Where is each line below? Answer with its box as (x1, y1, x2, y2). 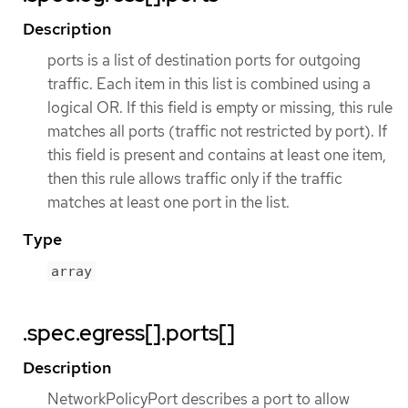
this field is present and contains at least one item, (47, 144, 386, 165)
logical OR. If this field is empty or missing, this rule (47, 97, 393, 117)
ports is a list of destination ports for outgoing (47, 49, 361, 70)
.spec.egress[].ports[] (23, 319, 235, 348)
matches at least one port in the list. (47, 191, 290, 212)
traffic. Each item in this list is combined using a (47, 73, 371, 94)
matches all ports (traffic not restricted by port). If (47, 120, 387, 141)
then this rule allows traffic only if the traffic (47, 168, 342, 189)
